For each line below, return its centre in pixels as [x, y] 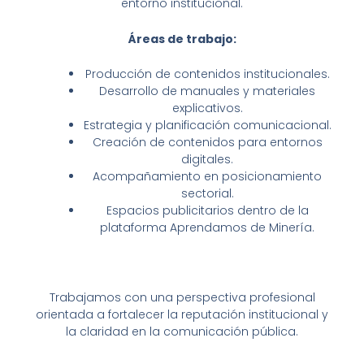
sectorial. [207, 194]
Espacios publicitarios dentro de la [207, 211]
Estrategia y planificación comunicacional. [207, 126]
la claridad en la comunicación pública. [182, 331]
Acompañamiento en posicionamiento [207, 177]
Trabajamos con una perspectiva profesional [182, 297]
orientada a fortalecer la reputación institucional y [182, 314]
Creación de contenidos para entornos [207, 143]
